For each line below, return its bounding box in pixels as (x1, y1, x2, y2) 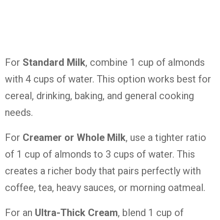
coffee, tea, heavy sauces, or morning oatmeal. (5, 182, 205, 193)
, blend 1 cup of (118, 207, 184, 219)
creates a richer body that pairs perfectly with (5, 165, 201, 177)
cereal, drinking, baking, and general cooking (5, 90, 194, 102)
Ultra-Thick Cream (35, 207, 118, 219)
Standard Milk (23, 56, 85, 68)
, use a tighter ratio (126, 132, 206, 143)
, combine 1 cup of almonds (85, 56, 205, 68)
